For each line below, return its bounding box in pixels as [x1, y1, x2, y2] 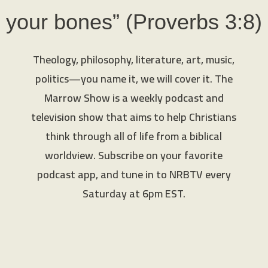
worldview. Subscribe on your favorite [45, 145, 223, 165]
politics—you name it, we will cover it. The [35, 68, 233, 89]
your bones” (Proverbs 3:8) [6, 9, 262, 34]
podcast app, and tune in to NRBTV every [36, 164, 231, 184]
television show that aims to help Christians [31, 106, 237, 127]
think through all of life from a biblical [45, 126, 223, 146]
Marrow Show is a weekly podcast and [44, 87, 224, 108]
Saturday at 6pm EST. [82, 183, 185, 203]
